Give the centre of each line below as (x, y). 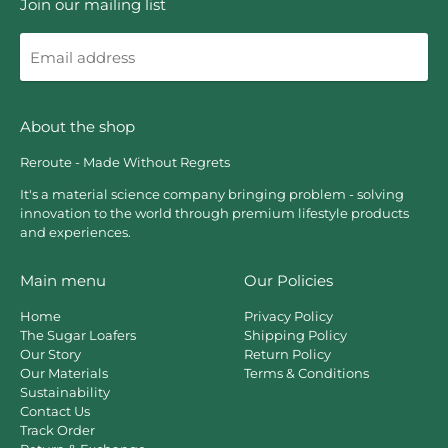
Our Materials (64, 373)
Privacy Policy (288, 316)
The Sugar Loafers (78, 335)
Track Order (57, 430)
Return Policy (287, 354)
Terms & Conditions (306, 373)
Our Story (50, 354)
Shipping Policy (295, 335)
